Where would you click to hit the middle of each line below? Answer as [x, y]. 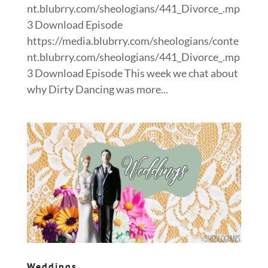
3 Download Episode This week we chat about [132, 73]
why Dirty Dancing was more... [97, 89]
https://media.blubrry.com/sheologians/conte [133, 40]
